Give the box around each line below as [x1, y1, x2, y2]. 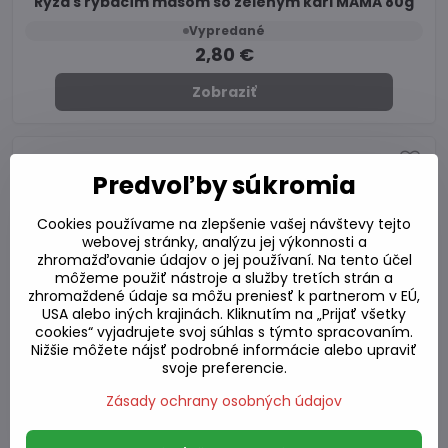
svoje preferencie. [161, 358, 287, 378]
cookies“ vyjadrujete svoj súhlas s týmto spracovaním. [35, 322, 413, 342]
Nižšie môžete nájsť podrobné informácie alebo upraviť [31, 340, 417, 360]
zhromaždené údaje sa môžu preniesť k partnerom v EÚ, [28, 286, 420, 306]
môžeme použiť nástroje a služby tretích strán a [55, 268, 393, 288]
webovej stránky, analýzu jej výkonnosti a [81, 232, 367, 252]
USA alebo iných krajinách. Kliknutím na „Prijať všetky [42, 304, 406, 324]
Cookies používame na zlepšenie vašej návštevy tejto [37, 214, 411, 234]
